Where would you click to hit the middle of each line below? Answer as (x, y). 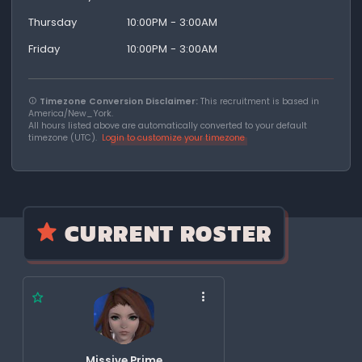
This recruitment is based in (259, 101)
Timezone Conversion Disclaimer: (119, 101)
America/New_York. (71, 113)
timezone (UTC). (65, 137)
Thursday (58, 22)
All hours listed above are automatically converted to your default (168, 125)
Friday (49, 48)
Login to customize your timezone (174, 137)
